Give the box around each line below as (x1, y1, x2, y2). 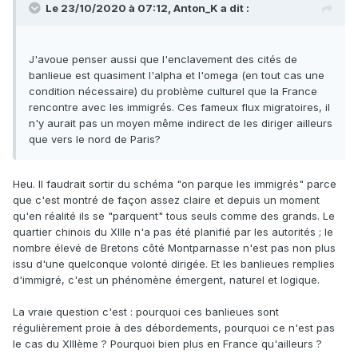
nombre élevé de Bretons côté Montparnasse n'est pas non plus (13, 241, 336, 255)
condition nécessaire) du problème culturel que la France (29, 85, 317, 98)
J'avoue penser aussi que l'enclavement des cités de (29, 53, 297, 66)
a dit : (218, 2, 249, 15)
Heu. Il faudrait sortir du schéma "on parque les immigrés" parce (13, 177, 336, 191)
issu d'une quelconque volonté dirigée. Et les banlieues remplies (13, 257, 335, 271)
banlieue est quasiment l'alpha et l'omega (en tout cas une (29, 69, 324, 82)
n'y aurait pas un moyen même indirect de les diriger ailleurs (29, 117, 332, 130)
